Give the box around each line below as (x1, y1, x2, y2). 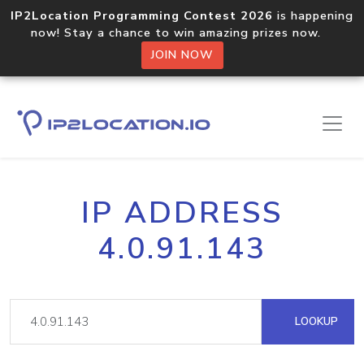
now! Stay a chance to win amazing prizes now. (31, 24, 333, 41)
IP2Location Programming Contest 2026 (11, 7, 273, 24)
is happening (273, 7, 353, 24)
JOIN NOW (150, 47, 214, 63)
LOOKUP (292, 314, 338, 329)
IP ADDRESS (81, 193, 283, 233)
